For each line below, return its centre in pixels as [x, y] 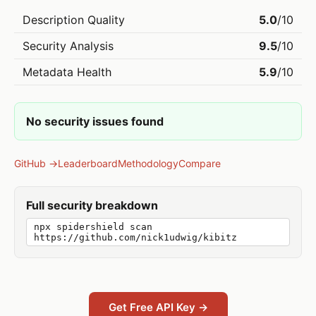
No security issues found [95, 121]
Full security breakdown [92, 205]
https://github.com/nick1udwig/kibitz [135, 237]
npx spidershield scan [93, 227]
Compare [200, 163]
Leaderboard [88, 163]
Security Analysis [68, 46]
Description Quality [74, 20]
